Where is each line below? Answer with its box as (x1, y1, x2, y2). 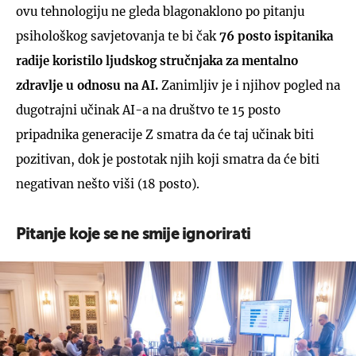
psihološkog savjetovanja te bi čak (16, 28, 216, 44)
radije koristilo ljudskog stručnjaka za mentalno (16, 52, 298, 68)
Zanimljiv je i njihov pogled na (158, 77, 340, 93)
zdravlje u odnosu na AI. (16, 77, 158, 93)
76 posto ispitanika (216, 28, 333, 44)
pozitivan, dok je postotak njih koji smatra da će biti (16, 151, 319, 167)
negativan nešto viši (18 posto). (16, 176, 199, 192)
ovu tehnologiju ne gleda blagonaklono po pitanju (16, 3, 304, 19)
